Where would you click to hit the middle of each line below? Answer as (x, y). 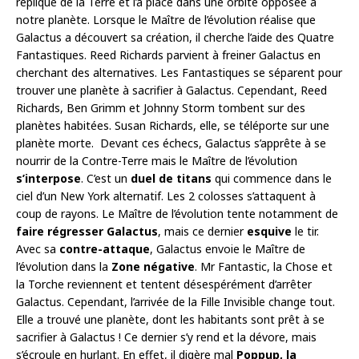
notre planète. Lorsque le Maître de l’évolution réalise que (166, 19)
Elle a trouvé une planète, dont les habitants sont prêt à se (170, 319)
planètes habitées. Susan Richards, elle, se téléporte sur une (173, 125)
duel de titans (171, 178)
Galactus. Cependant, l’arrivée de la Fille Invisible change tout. (175, 301)
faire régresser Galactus (87, 231)
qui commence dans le (272, 178)
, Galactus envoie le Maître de (228, 248)
